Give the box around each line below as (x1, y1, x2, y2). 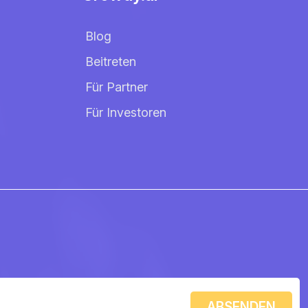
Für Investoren (85, 105, 166, 120)
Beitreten (85, 54, 136, 69)
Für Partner (85, 80, 148, 94)
